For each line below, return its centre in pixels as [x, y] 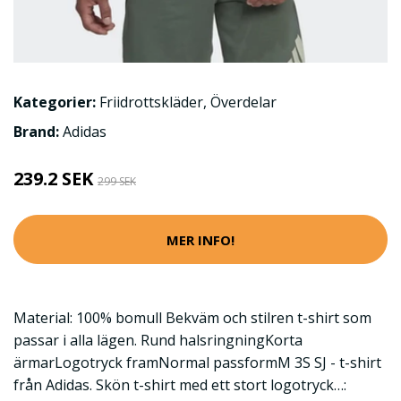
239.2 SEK [55, 179]
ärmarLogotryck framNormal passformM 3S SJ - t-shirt [197, 363]
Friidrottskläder [151, 102]
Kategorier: [55, 102]
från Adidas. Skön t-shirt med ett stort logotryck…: [180, 385]
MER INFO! [200, 239]
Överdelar [243, 102]
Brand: [38, 132]
